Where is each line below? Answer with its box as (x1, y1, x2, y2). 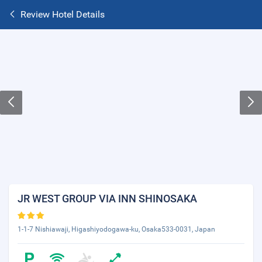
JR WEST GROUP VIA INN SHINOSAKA (18, 192, 197, 205)
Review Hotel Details (20, 9, 105, 20)
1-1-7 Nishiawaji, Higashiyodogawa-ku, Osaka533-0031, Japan (18, 225, 215, 233)
